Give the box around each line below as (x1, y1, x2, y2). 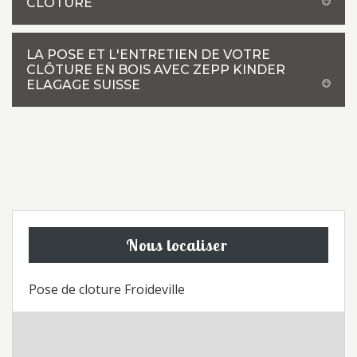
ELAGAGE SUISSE (26, 77, 140, 92)
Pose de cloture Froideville (29, 280, 185, 298)
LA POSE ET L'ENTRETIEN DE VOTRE (26, 47, 270, 62)
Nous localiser (125, 235, 228, 255)
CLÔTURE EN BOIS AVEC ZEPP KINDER (26, 62, 285, 77)
